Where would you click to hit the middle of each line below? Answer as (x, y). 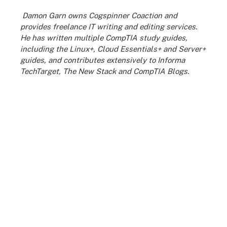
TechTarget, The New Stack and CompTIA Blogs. (105, 71)
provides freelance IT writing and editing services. (109, 26)
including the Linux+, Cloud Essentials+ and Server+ (113, 49)
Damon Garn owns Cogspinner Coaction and (100, 15)
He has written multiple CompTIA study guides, (104, 37)
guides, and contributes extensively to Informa (103, 60)
